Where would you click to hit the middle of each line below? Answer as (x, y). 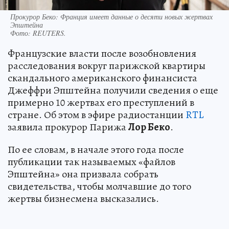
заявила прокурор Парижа (68, 127)
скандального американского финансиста (102, 78)
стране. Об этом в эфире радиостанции (97, 115)
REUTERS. (49, 33)
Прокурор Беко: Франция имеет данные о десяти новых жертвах (111, 17)
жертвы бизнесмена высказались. (83, 199)
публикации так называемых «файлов (91, 162)
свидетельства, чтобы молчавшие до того (99, 187)
